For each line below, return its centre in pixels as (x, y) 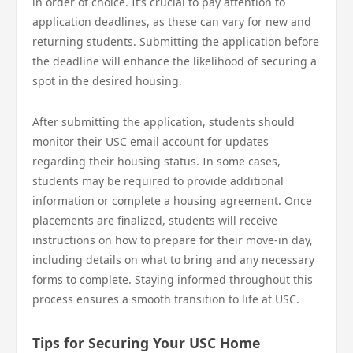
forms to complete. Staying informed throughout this (173, 279)
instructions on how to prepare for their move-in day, (173, 240)
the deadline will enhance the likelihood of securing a (175, 61)
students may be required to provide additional (158, 181)
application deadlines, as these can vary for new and (172, 22)
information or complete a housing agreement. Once (172, 201)
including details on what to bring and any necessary (173, 260)
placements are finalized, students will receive (155, 220)
